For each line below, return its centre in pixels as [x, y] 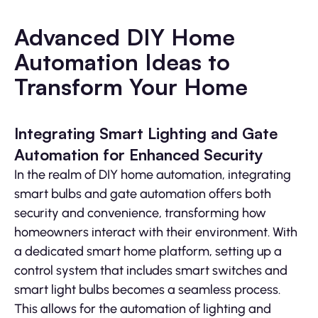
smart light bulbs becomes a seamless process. [147, 290]
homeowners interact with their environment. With [156, 232]
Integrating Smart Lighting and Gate [146, 133]
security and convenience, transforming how [140, 213]
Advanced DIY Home [125, 37]
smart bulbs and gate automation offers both [143, 194]
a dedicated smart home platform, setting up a [148, 252]
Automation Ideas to [122, 62]
